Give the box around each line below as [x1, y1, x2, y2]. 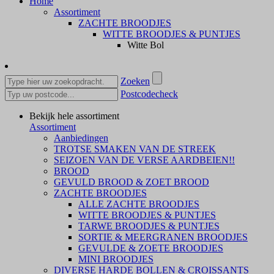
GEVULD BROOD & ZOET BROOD [54, 177, 209, 188]
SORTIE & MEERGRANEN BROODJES [78, 232, 248, 243]
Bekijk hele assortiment [29, 111, 119, 122]
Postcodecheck [120, 89, 178, 100]
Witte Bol [127, 40, 164, 51]
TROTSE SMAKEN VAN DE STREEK [54, 144, 216, 155]
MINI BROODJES [78, 254, 154, 265]
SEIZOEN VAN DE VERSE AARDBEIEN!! [54, 155, 235, 166]
